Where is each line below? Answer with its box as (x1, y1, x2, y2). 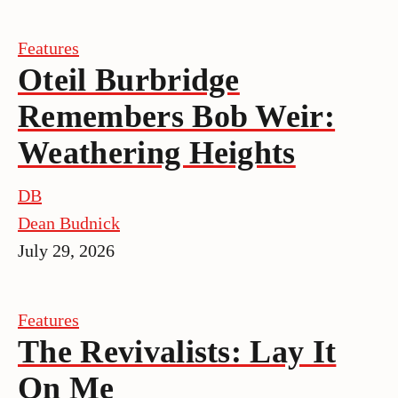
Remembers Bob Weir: (18, 98, 336, 134)
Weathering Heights (18, 134, 296, 171)
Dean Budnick (18, 212, 120, 233)
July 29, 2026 (18, 240, 115, 260)
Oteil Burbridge (18, 61, 240, 98)
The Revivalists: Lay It (18, 333, 337, 370)
